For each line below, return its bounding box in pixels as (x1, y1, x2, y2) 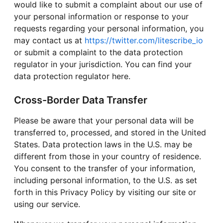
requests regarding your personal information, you (14, 23, 204, 34)
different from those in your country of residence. (14, 151, 201, 162)
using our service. (14, 199, 80, 210)
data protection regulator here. (14, 71, 130, 82)
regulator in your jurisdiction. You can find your (14, 59, 192, 70)
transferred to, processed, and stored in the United (14, 127, 206, 138)
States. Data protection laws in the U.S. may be (14, 139, 192, 150)
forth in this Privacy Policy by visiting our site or (14, 187, 196, 198)
